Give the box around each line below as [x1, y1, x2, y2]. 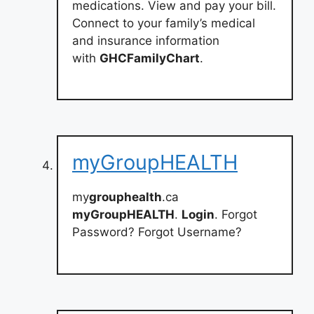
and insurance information [72, 33, 219, 48]
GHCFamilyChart [100, 50, 200, 65]
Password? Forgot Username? [72, 225, 242, 239]
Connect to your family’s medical [72, 15, 255, 30]
